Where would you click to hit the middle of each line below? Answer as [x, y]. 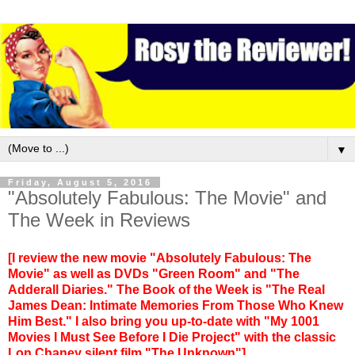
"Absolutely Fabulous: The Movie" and [167, 198]
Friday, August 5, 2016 [80, 183]
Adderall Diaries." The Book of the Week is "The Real [166, 289]
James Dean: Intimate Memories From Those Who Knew [176, 305]
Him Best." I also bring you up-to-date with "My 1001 [164, 321]
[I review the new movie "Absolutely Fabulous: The [160, 258]
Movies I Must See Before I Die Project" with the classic [172, 337]
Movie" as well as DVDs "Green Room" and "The [154, 273]
